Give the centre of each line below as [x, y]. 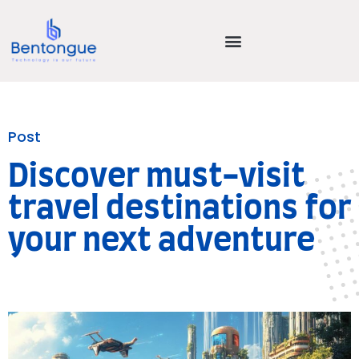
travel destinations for [179, 209]
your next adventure [161, 241]
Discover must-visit [157, 177]
